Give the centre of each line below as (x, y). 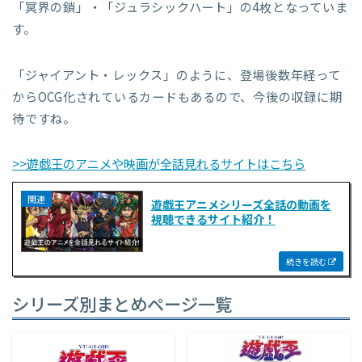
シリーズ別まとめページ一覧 (122, 304)
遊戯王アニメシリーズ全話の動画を (241, 204)
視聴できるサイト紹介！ (213, 219)
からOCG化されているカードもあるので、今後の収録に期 (177, 97)
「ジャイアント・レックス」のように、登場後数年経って (177, 75)
